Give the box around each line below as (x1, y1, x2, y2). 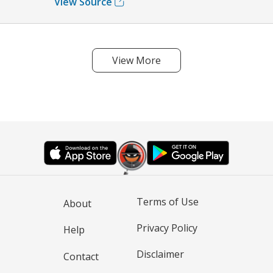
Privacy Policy (136, 221, 197, 235)
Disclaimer (136, 247, 184, 261)
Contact (63, 249, 99, 263)
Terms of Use (136, 194, 199, 208)
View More (112, 53, 161, 67)
